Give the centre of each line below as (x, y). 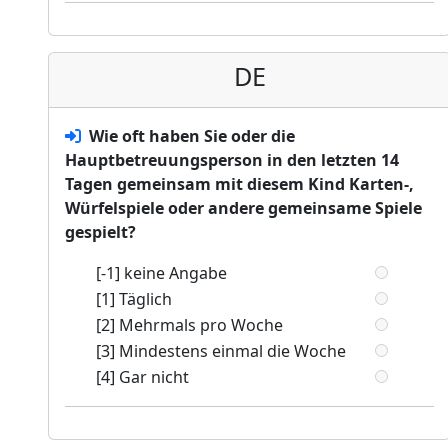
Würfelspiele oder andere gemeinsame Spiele (243, 208)
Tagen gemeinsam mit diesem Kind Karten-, (239, 184)
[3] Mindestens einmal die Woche (221, 351)
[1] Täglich (134, 299)
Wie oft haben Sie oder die (192, 136)
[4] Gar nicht (143, 377)
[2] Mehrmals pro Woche (190, 325)
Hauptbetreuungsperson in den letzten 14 (232, 160)
